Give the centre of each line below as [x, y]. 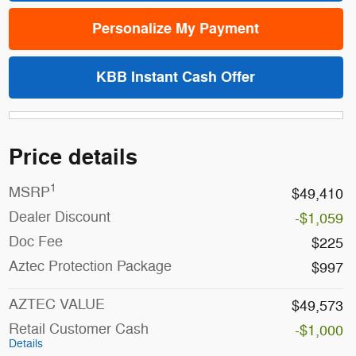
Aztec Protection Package [90, 267]
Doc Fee [35, 242]
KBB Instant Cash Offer [176, 77]
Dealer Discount [59, 217]
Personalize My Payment [176, 28]
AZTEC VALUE [56, 305]
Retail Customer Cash [78, 329]
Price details [73, 158]
